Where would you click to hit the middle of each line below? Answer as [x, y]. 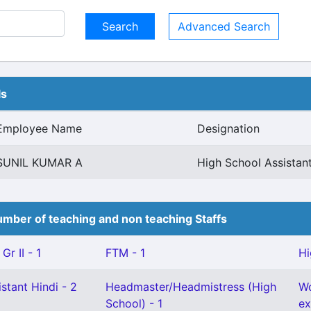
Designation [228, 128]
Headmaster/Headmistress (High [191, 287]
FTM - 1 [125, 253]
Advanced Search [224, 26]
